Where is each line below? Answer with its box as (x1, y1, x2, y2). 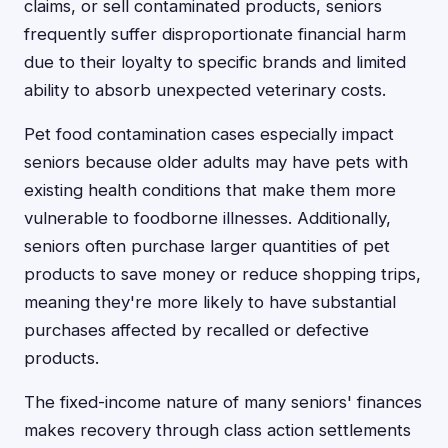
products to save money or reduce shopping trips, (24, 264, 421, 284)
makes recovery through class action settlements (24, 420, 411, 440)
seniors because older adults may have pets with (24, 152, 408, 172)
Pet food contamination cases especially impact (24, 124, 394, 144)
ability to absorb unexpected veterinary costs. (24, 80, 386, 100)
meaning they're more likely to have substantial (24, 292, 396, 312)
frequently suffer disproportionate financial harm (24, 24, 406, 44)
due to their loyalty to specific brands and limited (24, 52, 406, 72)
